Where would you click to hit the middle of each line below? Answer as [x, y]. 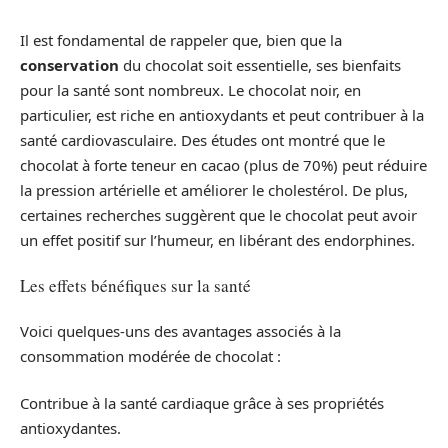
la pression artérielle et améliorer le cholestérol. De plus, [214, 189]
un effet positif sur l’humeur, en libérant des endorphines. [217, 239]
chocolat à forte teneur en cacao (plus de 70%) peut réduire [223, 164]
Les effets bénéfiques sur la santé [135, 285]
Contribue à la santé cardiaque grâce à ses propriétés [202, 403]
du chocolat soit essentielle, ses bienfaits [260, 64]
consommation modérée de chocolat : [150, 355]
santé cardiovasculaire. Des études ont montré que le [202, 139]
